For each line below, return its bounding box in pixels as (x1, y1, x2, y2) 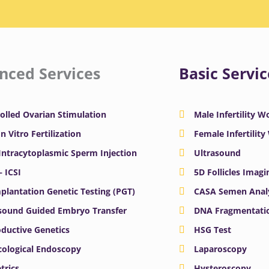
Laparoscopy (194, 243, 247, 255)
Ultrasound (194, 147, 241, 159)
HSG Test (194, 224, 232, 236)
